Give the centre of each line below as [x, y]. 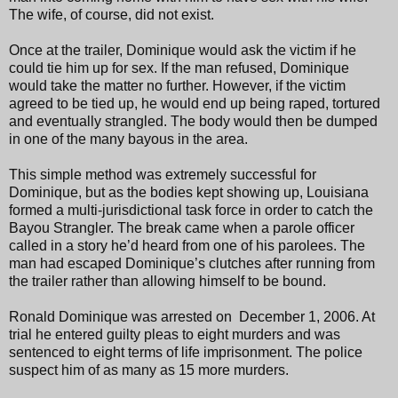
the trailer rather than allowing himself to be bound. [167, 281]
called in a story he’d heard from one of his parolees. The [187, 245]
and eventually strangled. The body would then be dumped [193, 121]
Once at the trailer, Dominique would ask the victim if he [183, 50]
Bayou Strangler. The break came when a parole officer [182, 227]
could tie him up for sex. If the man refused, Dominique [179, 68]
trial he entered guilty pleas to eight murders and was [175, 334]
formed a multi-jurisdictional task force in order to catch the [191, 210]
